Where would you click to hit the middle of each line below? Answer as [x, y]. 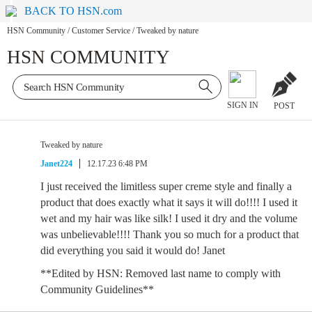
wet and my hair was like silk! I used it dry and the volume [169, 218]
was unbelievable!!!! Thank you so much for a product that [170, 234]
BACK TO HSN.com [73, 11]
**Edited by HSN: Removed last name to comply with [161, 273]
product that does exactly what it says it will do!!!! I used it [169, 202]
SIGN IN [242, 106]
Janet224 [56, 164]
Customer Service [101, 31]
